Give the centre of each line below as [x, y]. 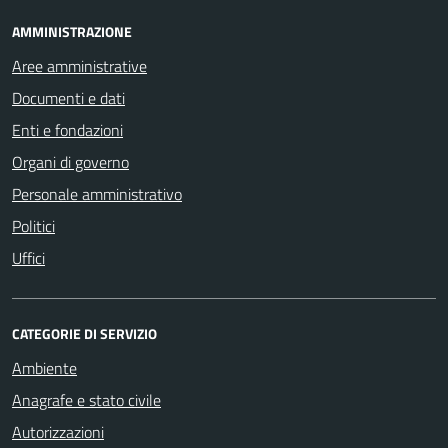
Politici [33, 225]
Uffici [28, 257]
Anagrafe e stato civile [86, 399]
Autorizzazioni [58, 431]
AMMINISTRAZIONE [72, 31]
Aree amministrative [79, 65]
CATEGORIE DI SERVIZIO [84, 333]
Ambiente [44, 367]
